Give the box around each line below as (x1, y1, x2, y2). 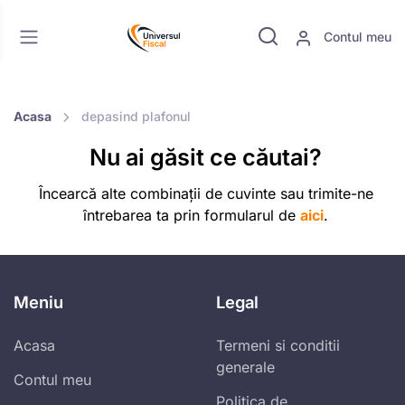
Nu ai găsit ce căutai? (89, 144, 322, 172)
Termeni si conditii (216, 336, 340, 355)
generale (216, 358, 275, 377)
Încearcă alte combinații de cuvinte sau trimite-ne (38, 184, 373, 203)
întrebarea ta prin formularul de (83, 206, 300, 225)
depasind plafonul (81, 108, 191, 124)
